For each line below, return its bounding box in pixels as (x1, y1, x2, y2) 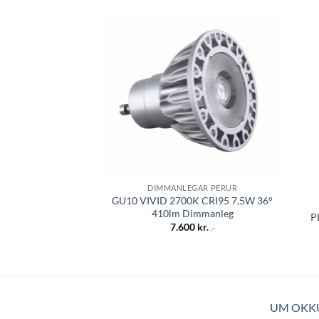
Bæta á (240, 50, 266, 60)
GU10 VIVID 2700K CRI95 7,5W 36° (112, 194, 273, 206)
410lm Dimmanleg (151, 206, 234, 219)
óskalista (237, 60, 270, 70)
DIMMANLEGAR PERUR (147, 182, 238, 192)
